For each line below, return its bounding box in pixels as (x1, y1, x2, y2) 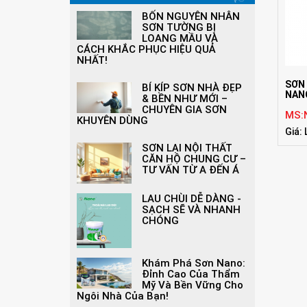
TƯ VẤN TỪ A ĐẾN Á (142, 164, 239, 176)
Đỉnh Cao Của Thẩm (142, 268, 240, 280)
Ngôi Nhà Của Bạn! (77, 290, 169, 302)
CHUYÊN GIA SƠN (142, 103, 227, 116)
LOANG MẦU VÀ (142, 32, 218, 45)
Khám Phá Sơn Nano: (142, 257, 245, 269)
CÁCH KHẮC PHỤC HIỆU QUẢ (77, 43, 216, 56)
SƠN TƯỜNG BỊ (142, 21, 216, 34)
